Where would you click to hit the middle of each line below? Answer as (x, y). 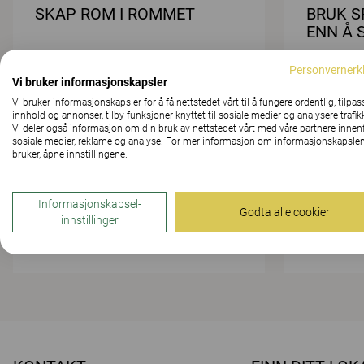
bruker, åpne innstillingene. (70, 154)
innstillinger (89, 220)
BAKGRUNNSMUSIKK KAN (130, 167)
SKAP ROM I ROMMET (115, 14)
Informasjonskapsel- (89, 204)
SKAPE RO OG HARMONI (124, 185)
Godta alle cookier (284, 212)
